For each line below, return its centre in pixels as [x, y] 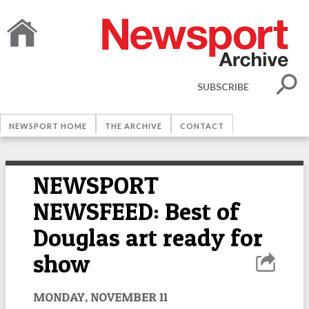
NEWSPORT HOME [48, 126]
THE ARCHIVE [133, 126]
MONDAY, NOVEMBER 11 [100, 296]
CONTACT [202, 126]
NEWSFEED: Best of [136, 211]
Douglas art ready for [148, 238]
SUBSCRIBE [223, 86]
